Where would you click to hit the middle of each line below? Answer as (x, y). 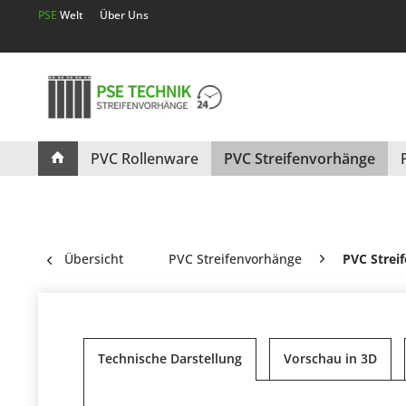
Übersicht (94, 259)
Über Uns (124, 15)
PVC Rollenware (145, 159)
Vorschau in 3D (330, 359)
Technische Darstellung (170, 359)
